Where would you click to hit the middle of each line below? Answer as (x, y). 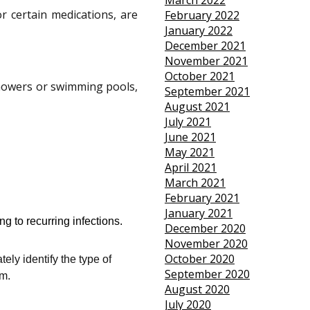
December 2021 (205, 46)
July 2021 (188, 122)
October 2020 (199, 259)
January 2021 (198, 213)
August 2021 (197, 107)
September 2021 (207, 92)
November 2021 (206, 61)
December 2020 (205, 229)
